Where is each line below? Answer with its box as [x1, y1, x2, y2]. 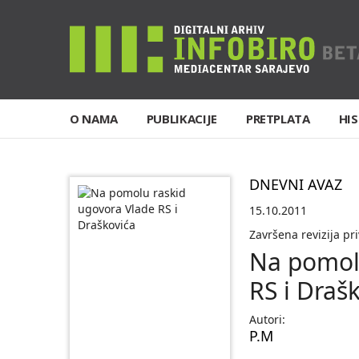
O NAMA [70, 111, 118, 127]
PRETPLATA [245, 111, 310, 127]
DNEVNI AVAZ [249, 175, 342, 194]
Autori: [249, 312, 285, 327]
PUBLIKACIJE [146, 111, 217, 127]
